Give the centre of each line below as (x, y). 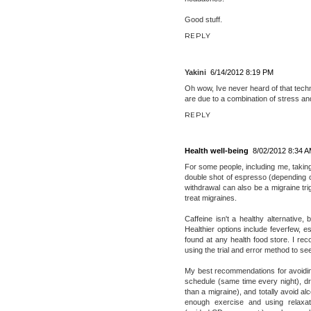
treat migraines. (211, 198)
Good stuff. (203, 19)
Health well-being (217, 151)
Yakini (195, 72)
